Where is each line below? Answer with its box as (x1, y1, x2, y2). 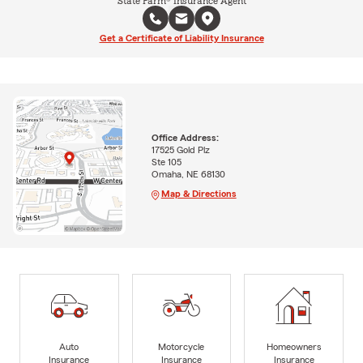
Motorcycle (158, 341, 205, 352)
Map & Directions (160, 189, 237, 199)
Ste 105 (151, 157, 181, 168)
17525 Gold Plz (151, 145, 210, 156)
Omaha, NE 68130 (151, 169, 225, 180)
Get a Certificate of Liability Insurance (99, 33, 264, 43)
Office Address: (151, 133, 219, 143)
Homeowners (266, 341, 322, 352)
